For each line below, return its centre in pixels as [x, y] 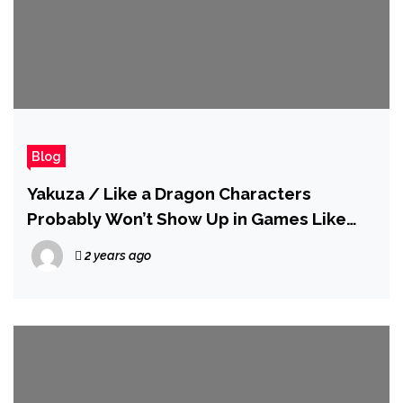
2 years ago [116, 255]
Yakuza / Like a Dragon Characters [169, 193]
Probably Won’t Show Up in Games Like [187, 219]
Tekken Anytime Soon [116, 244]
